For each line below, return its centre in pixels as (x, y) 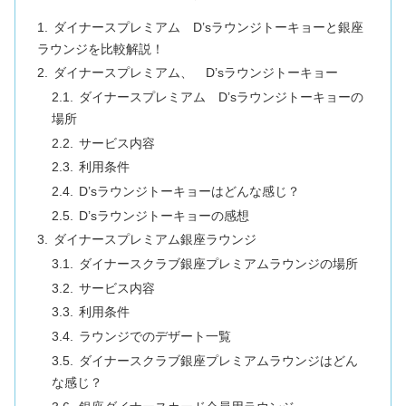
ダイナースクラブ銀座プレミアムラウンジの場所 (218, 265)
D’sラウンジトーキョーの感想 (164, 216)
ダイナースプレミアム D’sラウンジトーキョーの (221, 97)
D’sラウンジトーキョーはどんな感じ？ (189, 192)
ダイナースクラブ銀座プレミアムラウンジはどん (218, 361)
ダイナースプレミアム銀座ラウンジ (155, 240)
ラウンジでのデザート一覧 (155, 337)
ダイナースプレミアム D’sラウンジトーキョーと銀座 (208, 27)
